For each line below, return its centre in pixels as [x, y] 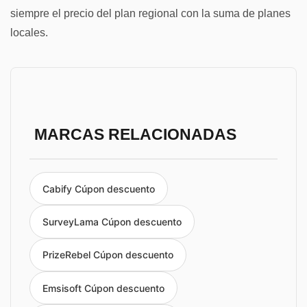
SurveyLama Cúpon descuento [112, 221]
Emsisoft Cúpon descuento [103, 288]
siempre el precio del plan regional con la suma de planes [150, 13]
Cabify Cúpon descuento [99, 188]
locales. [29, 32]
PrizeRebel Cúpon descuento [108, 255]
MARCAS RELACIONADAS [135, 134]
